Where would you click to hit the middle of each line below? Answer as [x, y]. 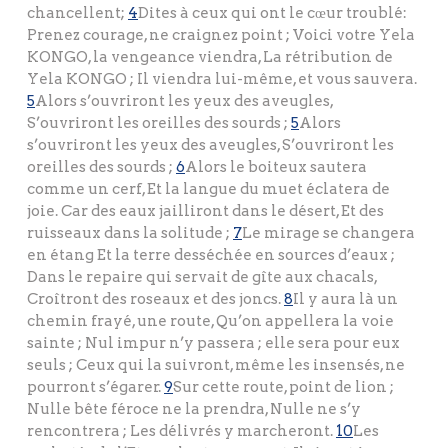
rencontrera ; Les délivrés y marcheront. [181, 431]
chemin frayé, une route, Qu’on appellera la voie [210, 321]
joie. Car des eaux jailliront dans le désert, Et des [205, 211]
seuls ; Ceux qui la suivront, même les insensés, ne [216, 365]
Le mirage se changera [328, 233]
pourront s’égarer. [95, 387]
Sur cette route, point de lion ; [283, 387]
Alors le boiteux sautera [276, 167]
